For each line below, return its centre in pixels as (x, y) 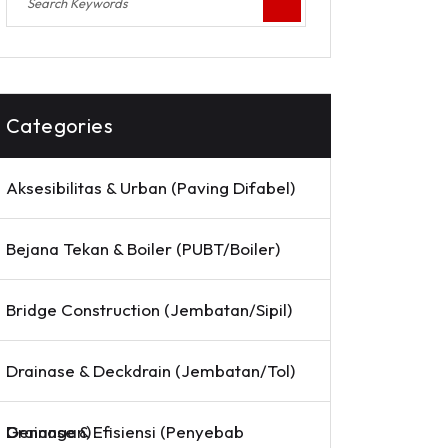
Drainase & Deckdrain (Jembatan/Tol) (150, 370)
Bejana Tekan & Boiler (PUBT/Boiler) (143, 248)
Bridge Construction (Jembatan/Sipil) (149, 309)
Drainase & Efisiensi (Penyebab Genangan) (48, 431)
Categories (59, 125)
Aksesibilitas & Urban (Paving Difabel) (150, 187)
